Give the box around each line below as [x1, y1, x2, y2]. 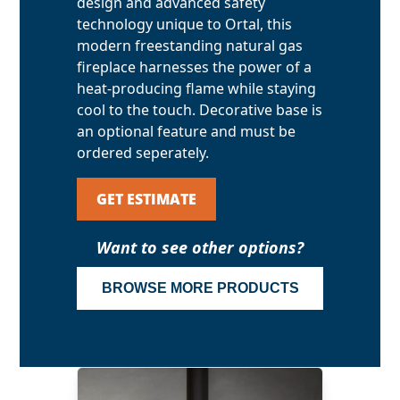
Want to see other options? [96, 237, 304, 258]
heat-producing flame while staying [77, 79, 317, 98]
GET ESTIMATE [96, 189, 197, 209]
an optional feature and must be [77, 121, 296, 141]
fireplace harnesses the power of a [77, 57, 312, 77]
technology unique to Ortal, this [77, 14, 293, 34]
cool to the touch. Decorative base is [77, 100, 323, 120]
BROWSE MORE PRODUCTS [101, 280, 299, 296]
